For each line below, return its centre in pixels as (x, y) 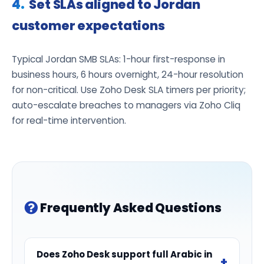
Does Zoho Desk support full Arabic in (124, 254)
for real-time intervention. (69, 120)
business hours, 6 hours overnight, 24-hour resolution (128, 74)
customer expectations (88, 25)
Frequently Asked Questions (131, 207)
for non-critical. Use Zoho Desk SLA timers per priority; (129, 90)
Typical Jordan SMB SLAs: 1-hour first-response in (118, 59)
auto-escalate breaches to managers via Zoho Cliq (126, 105)
